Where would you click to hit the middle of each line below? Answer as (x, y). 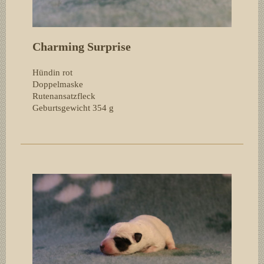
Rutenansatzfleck (64, 96)
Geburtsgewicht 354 (70, 108)
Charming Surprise (82, 46)
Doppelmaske (58, 84)
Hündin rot (52, 72)
